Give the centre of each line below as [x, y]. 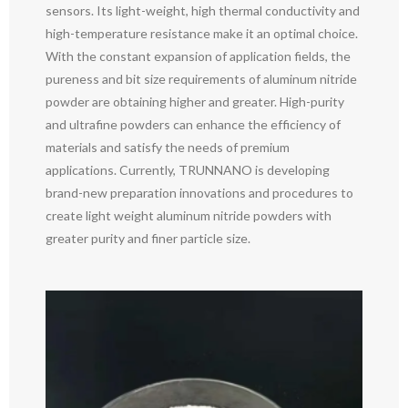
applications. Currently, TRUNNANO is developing [188, 169]
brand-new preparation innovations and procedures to [199, 192]
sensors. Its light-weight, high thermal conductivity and [203, 10]
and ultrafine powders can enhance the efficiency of [193, 124]
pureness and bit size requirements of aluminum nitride [201, 78]
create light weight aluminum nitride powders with [189, 215]
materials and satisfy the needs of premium [168, 147]
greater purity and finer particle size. [148, 238]
